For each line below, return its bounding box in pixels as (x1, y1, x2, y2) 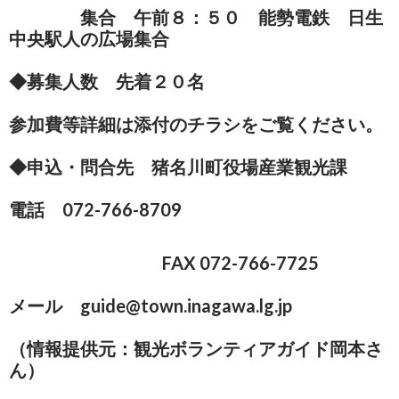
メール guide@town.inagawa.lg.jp (9, 295, 292, 317)
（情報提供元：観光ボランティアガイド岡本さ (9, 338, 383, 360)
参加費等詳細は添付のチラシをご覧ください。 (9, 113, 383, 135)
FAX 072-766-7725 (9, 252, 319, 274)
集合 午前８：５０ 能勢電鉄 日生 (9, 6, 383, 28)
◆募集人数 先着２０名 (9, 70, 205, 93)
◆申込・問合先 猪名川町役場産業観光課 (9, 156, 347, 178)
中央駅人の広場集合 (9, 28, 169, 50)
